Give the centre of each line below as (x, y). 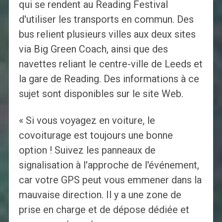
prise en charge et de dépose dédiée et (104, 210)
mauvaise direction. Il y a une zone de (100, 195)
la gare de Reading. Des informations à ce (109, 79)
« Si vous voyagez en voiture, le (87, 121)
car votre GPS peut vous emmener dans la (110, 180)
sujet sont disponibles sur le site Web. (101, 94)
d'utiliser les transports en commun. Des (106, 20)
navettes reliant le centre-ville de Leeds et (111, 64)
